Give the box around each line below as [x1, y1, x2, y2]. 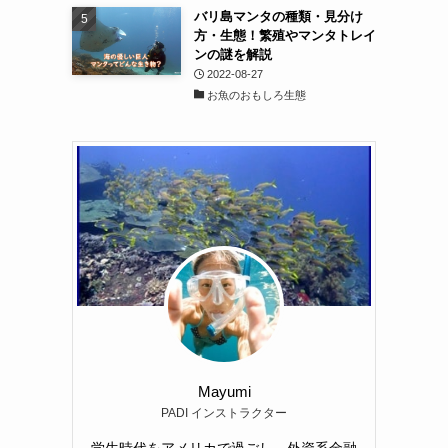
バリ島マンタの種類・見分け [193, 9, 363, 24]
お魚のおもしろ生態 [207, 89, 307, 101]
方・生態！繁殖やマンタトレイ [193, 28, 376, 43]
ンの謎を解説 [193, 47, 272, 62]
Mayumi [197, 382, 251, 400]
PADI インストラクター [161, 405, 287, 420]
